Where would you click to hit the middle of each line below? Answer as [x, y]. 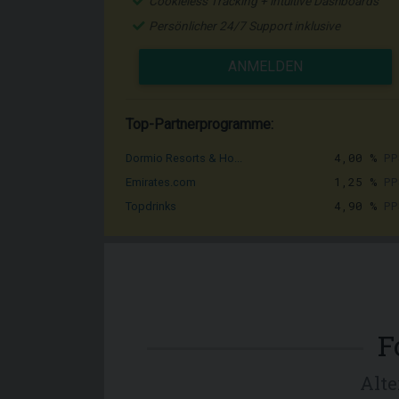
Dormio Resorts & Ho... [184, 158]
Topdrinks [151, 206]
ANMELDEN [265, 66]
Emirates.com [161, 182]
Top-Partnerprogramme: [199, 124]
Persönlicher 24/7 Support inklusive [244, 26]
